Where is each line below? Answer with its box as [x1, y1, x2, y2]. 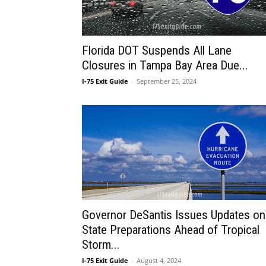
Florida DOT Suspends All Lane [82, 43, 232, 58]
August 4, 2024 [137, 256, 181, 265]
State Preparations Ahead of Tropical [82, 223, 259, 237]
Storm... [82, 237, 120, 252]
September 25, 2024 [137, 77, 197, 85]
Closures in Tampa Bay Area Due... [82, 58, 248, 72]
